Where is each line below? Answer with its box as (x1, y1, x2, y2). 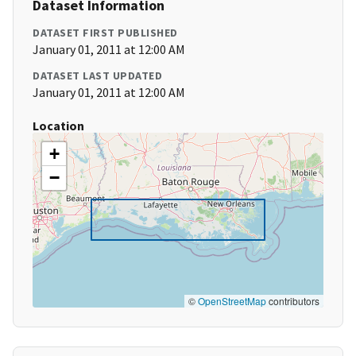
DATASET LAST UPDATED (33, 68, 162, 83)
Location (33, 118, 84, 134)
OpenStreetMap (198, 294, 266, 308)
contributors (266, 294, 319, 308)
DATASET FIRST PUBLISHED (33, 25, 178, 41)
